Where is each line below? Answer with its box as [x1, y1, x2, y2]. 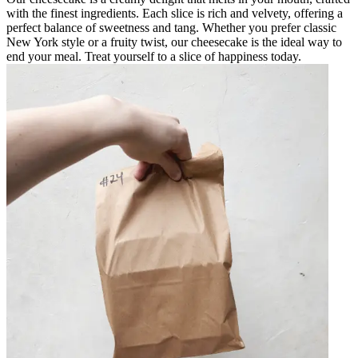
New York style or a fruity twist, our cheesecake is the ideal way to [6, 34, 342, 49]
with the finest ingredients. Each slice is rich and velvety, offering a [6, 6, 343, 20]
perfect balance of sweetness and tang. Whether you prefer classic [6, 20, 336, 34]
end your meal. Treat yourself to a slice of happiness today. [6, 49, 301, 63]
